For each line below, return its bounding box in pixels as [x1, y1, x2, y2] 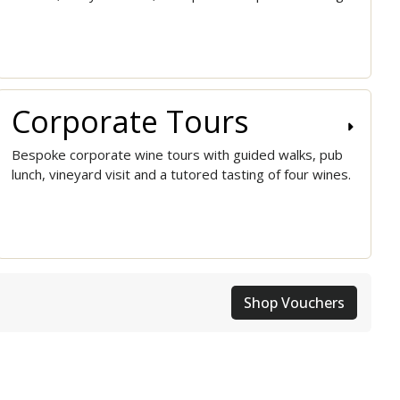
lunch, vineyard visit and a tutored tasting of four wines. [12, 165, 351, 184]
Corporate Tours [12, 101, 249, 143]
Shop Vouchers [244, 293, 345, 313]
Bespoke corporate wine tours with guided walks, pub [12, 146, 343, 164]
